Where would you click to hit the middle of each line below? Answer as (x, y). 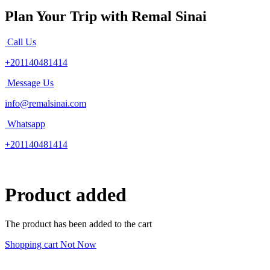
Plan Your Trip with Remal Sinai (106, 17)
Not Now (78, 245)
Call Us (22, 42)
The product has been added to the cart (78, 224)
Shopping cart (33, 245)
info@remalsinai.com (46, 104)
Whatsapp (26, 124)
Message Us (30, 83)
